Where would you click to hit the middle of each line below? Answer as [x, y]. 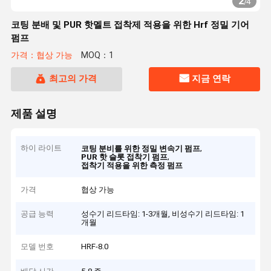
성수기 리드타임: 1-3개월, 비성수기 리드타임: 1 [163, 214]
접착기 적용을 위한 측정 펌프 [132, 166]
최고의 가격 [73, 79]
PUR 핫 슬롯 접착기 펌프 [125, 157]
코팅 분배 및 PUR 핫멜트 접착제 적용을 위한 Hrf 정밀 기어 [130, 25]
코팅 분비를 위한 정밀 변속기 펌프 [141, 149]
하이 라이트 [41, 148]
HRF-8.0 [95, 247]
